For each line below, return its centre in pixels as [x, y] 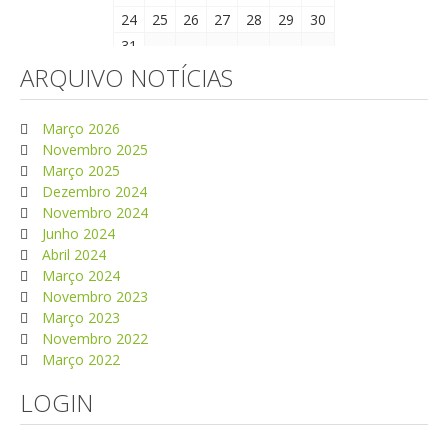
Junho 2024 [76, 233]
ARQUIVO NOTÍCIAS [126, 77]
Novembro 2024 [93, 212]
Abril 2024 [72, 254]
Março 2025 [79, 170]
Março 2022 [79, 359]
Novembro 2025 [93, 149]
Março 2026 [79, 128]
